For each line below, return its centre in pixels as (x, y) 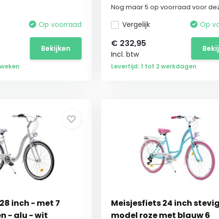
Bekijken (55, 48)
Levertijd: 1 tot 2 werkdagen (153, 66)
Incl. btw (125, 54)
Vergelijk (136, 24)
